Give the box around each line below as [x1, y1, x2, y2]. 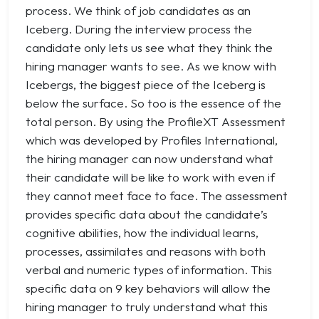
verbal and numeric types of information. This [26, 262, 272, 277]
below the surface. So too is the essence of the [26, 95, 281, 110]
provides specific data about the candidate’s [26, 206, 268, 221]
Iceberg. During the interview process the [26, 21, 252, 36]
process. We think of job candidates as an [26, 3, 251, 18]
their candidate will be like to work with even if [26, 169, 275, 184]
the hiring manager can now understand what [26, 151, 273, 166]
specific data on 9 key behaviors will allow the [26, 281, 271, 296]
